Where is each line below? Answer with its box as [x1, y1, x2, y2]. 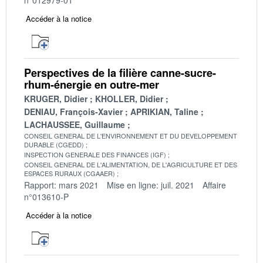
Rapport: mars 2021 [24, 178, 99, 191]
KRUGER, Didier [24, 92, 87, 104]
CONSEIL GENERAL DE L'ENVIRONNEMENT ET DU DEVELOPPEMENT [24, 130, 237, 140]
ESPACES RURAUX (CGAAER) [24, 168, 115, 178]
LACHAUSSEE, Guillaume [24, 118, 125, 130]
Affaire [203, 178, 226, 191]
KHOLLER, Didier [95, 92, 163, 104]
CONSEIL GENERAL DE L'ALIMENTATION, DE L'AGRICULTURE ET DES [24, 159, 237, 169]
